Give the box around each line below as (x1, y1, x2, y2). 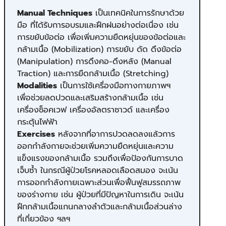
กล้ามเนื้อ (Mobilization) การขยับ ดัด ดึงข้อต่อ (17, 43, 182, 55)
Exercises (17, 128, 55, 140)
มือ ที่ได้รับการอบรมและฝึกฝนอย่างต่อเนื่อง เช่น (17, 19, 179, 31)
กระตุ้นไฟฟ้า (17, 116, 58, 128)
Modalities (17, 79, 57, 92)
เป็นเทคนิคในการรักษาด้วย (92, 7, 184, 19)
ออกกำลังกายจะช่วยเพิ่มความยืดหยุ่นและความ (17, 140, 174, 152)
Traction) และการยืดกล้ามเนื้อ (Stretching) (17, 67, 168, 80)
